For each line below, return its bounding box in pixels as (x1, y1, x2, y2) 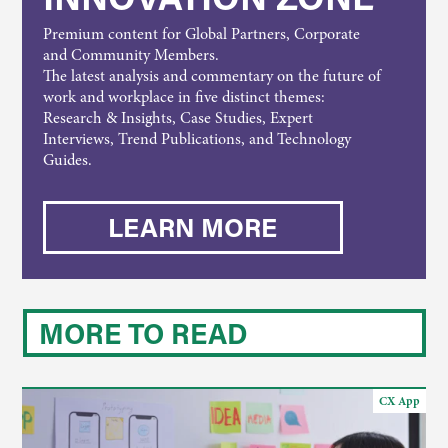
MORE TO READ (38, 315, 248, 351)
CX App (378, 393, 420, 409)
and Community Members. (42, 44, 219, 66)
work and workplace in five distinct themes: (42, 86, 325, 108)
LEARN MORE (108, 210, 278, 244)
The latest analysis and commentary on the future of (42, 65, 381, 87)
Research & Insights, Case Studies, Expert (42, 107, 313, 129)
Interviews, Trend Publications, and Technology (42, 128, 351, 150)
